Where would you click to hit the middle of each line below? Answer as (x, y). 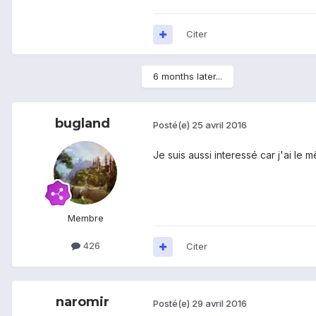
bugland (83, 124)
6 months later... (188, 77)
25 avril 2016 (219, 124)
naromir (83, 302)
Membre (85, 218)
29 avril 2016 (219, 303)
